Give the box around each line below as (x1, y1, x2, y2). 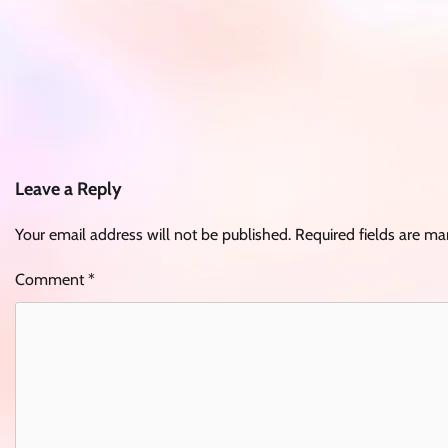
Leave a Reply (15, 177, 122, 200)
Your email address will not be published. (15, 224, 291, 244)
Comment (15, 269, 88, 289)
